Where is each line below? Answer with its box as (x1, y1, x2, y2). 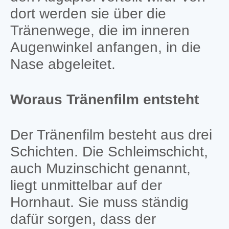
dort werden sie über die (10, 5, 166, 21)
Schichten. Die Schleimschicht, (10, 143, 208, 159)
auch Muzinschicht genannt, (10, 160, 191, 176)
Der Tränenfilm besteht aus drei (10, 126, 212, 143)
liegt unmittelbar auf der (10, 177, 162, 193)
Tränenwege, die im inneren (10, 22, 190, 38)
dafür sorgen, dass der (10, 211, 156, 227)
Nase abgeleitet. (10, 56, 116, 72)
